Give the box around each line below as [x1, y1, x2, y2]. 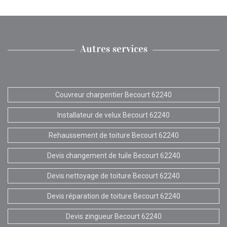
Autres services [80, 42, 147, 55]
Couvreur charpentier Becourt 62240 [55, 90, 172, 99]
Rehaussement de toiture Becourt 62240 [48, 131, 179, 139]
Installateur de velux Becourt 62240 [57, 110, 170, 119]
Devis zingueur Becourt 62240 [65, 212, 162, 220]
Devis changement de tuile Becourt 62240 [47, 151, 180, 160]
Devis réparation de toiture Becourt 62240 [47, 192, 180, 200]
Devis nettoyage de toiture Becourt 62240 [47, 171, 180, 180]
